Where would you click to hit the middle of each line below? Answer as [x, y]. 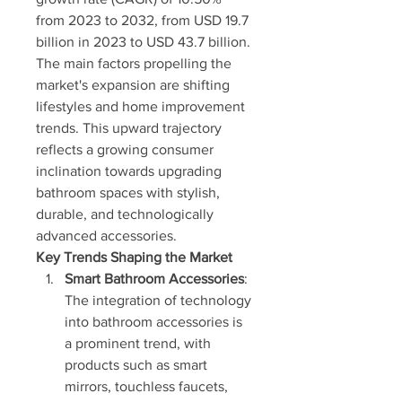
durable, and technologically [125, 214]
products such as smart [136, 365]
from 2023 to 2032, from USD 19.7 [142, 20]
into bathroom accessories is [153, 322]
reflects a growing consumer [125, 149]
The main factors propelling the [134, 63]
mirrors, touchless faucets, [146, 386]
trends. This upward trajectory [129, 128]
